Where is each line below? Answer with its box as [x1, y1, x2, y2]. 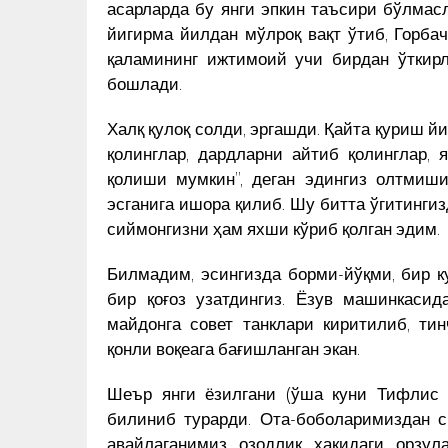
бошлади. [107, 71, 182, 94]
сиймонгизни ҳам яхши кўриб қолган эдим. [107, 216, 440, 239]
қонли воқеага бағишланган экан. [107, 336, 360, 359]
